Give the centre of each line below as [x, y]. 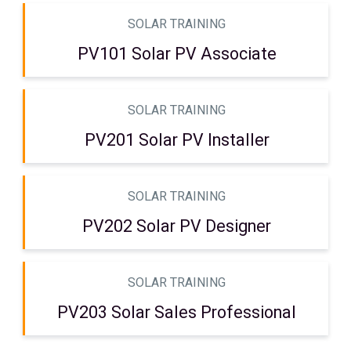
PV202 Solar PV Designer [177, 227]
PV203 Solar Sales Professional [177, 313]
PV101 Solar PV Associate [177, 55]
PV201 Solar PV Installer [177, 141]
